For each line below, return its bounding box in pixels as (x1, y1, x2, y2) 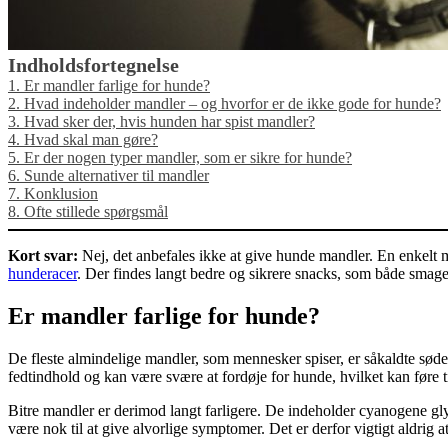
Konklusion (24, 184, 98, 202)
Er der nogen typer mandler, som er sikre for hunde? (24, 148, 352, 166)
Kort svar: (8, 246, 82, 264)
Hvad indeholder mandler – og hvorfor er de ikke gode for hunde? (24, 94, 441, 112)
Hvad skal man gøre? (24, 130, 158, 148)
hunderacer (8, 264, 77, 282)
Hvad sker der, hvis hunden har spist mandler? (24, 112, 315, 130)
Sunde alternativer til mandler (24, 166, 209, 184)
